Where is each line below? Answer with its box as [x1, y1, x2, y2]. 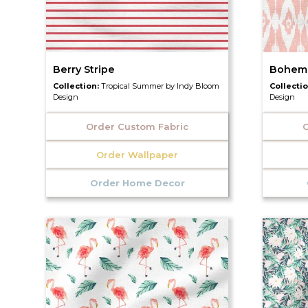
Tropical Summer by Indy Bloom [101, 81, 220, 91]
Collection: [53, 81, 102, 91]
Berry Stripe [53, 63, 115, 76]
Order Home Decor [89, 177, 185, 189]
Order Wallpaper [96, 149, 179, 161]
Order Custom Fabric [86, 121, 189, 133]
